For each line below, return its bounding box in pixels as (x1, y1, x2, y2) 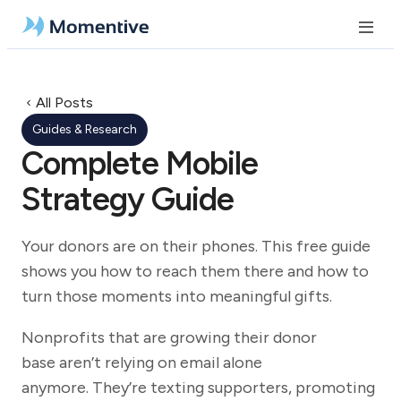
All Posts (36, 94, 93, 111)
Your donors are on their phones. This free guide (21, 236, 371, 256)
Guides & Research (32, 122, 137, 137)
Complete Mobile (21, 144, 258, 183)
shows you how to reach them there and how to (21, 261, 369, 281)
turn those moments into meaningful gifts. (21, 286, 336, 306)
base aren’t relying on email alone (21, 353, 262, 372)
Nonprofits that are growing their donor (21, 328, 317, 347)
